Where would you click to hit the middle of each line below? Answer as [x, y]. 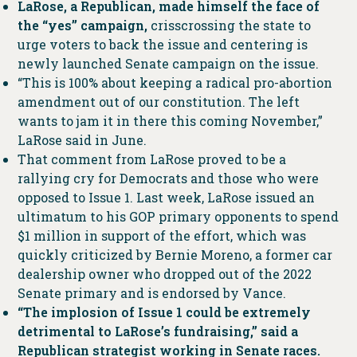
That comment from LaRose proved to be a [151, 159]
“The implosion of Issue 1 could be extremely [164, 312]
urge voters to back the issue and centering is [162, 44]
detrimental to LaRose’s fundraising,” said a [157, 331]
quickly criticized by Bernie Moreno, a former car [175, 254]
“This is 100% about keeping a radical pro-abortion [175, 82]
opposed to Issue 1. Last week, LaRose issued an [166, 197]
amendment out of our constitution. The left [158, 101]
